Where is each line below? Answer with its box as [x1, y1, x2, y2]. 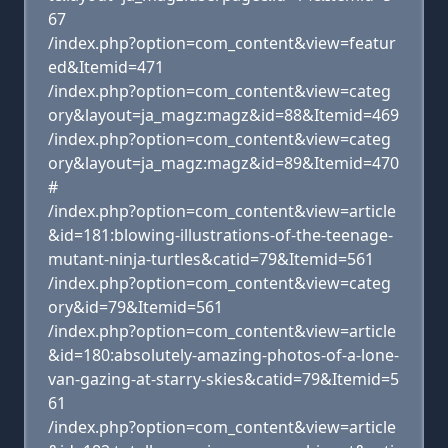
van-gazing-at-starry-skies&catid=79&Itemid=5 [48, 368, 399, 390]
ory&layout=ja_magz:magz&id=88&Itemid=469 [48, 104, 399, 126]
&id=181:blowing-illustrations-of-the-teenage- [48, 224, 393, 246]
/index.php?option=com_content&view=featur [48, 32, 396, 54]
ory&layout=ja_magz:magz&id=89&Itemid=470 [48, 152, 399, 174]
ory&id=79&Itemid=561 [48, 296, 223, 318]
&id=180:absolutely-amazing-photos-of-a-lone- [48, 344, 399, 366]
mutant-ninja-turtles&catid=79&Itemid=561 [48, 248, 374, 270]
